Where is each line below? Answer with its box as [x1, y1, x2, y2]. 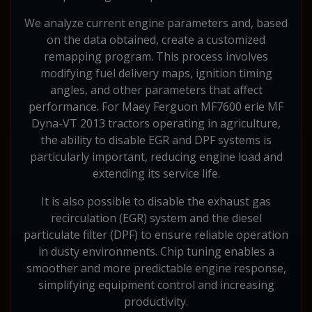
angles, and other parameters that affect [49, 81, 263, 97]
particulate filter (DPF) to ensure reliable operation [24, 226, 288, 242]
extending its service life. [92, 165, 220, 181]
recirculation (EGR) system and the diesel [50, 210, 262, 226]
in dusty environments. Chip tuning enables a [38, 243, 274, 259]
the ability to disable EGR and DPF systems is [40, 132, 272, 148]
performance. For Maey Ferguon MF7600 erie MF [29, 98, 283, 114]
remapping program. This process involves [44, 48, 268, 64]
